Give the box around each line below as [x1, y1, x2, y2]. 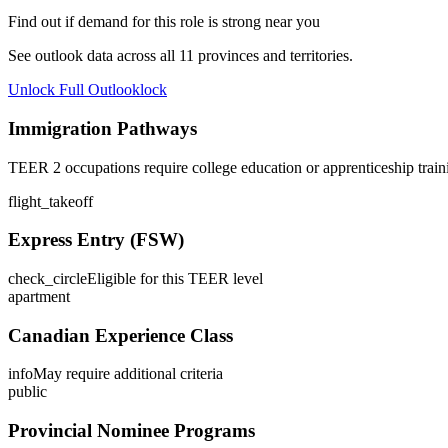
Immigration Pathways [8, 117, 197, 139]
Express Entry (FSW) [8, 229, 184, 251]
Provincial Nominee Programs [8, 420, 255, 442]
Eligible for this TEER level [87, 270, 263, 287]
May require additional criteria [33, 365, 223, 383]
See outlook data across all [8, 47, 179, 65]
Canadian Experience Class [8, 324, 233, 346]
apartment [8, 288, 70, 305]
